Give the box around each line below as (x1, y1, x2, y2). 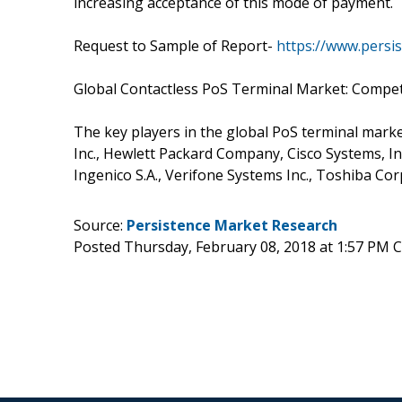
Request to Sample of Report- (74, 35, 276, 56)
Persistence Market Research (127, 214, 337, 235)
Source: (74, 214, 127, 235)
